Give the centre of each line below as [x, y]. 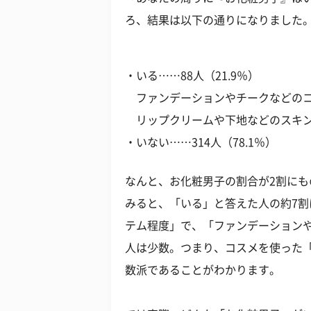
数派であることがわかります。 [203, 270]
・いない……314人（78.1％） [201, 142]
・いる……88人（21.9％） [192, 76]
